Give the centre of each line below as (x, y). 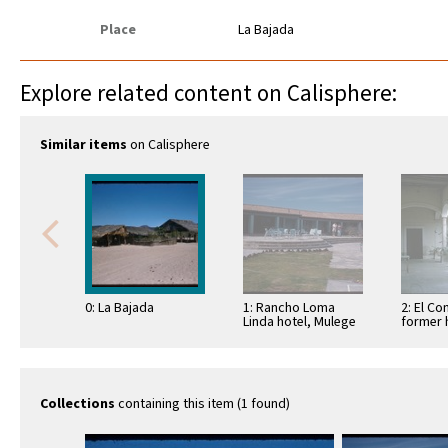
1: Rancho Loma (289, 308)
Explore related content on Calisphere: (208, 94)
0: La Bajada (119, 308)
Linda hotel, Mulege (299, 322)
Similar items (83, 145)
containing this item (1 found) (202, 404)
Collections (77, 404)
